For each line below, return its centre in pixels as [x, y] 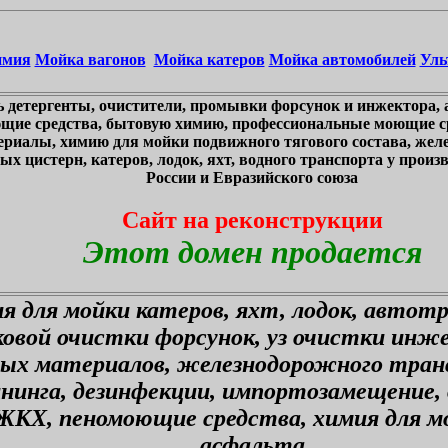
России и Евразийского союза [252, 177]
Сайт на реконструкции [252, 219]
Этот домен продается [252, 251]
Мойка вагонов [90, 60]
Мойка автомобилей [342, 60]
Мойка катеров [209, 60]
